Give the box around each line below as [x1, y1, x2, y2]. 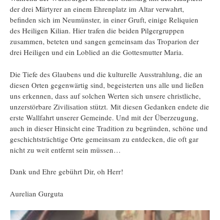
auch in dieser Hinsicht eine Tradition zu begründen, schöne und [10, 123, 208, 133]
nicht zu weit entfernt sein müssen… [10, 144, 121, 155]
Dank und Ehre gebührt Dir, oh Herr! [10, 166, 123, 177]
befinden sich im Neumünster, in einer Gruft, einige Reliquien [10, 15, 198, 25]
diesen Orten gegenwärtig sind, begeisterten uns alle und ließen [10, 80, 204, 90]
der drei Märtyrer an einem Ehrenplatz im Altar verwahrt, [10, 4, 184, 14]
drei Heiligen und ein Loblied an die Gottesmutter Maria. [10, 47, 184, 57]
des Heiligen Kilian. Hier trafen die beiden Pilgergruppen [10, 26, 184, 36]
